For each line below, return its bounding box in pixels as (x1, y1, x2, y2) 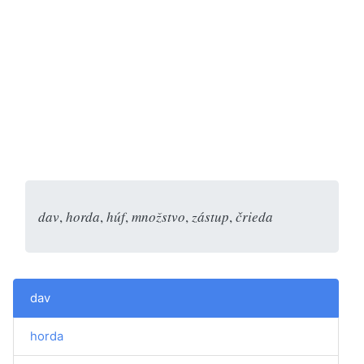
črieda (236, 206, 273, 226)
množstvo (132, 206, 185, 226)
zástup (192, 206, 229, 226)
